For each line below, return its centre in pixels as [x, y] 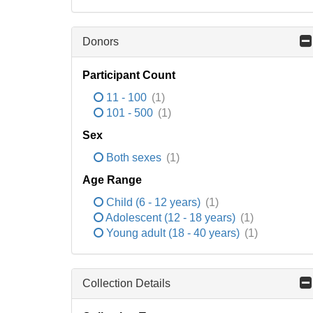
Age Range [112, 180]
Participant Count [129, 75]
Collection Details [126, 283]
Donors [101, 42]
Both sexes [134, 158]
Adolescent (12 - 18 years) [171, 218]
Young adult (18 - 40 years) [173, 233]
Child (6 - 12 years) [153, 202]
